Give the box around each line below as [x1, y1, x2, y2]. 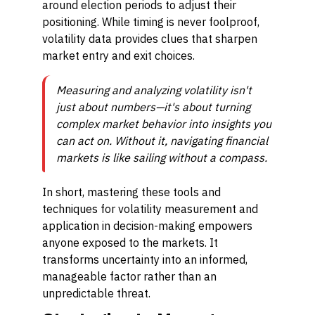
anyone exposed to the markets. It [42, 236, 218, 250]
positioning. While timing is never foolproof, [42, 15, 259, 29]
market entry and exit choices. [42, 49, 195, 63]
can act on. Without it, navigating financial [56, 134, 268, 148]
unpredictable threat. [42, 286, 150, 300]
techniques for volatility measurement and [42, 202, 258, 216]
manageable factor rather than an [42, 269, 217, 283]
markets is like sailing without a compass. [56, 150, 267, 165]
